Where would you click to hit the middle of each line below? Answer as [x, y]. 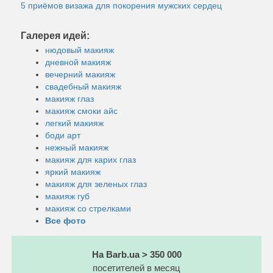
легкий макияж [74, 123]
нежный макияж [77, 147]
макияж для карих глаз [90, 159]
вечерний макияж [80, 74]
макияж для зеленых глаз [96, 184]
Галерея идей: [55, 35]
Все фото [66, 220]
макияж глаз [69, 98]
